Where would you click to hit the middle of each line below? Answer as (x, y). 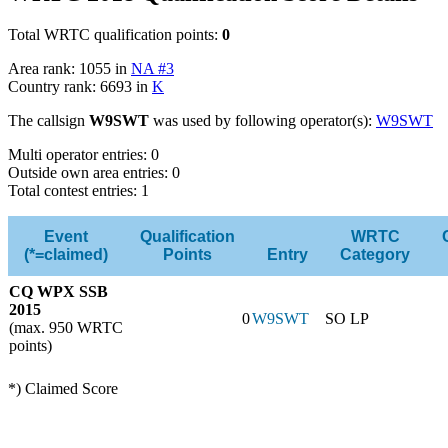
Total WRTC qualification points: (115, 35)
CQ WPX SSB (58, 292)
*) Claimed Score (63, 389)
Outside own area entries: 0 (94, 173)
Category (375, 255)
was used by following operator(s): (262, 121)
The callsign (48, 121)
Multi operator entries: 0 (83, 155)
